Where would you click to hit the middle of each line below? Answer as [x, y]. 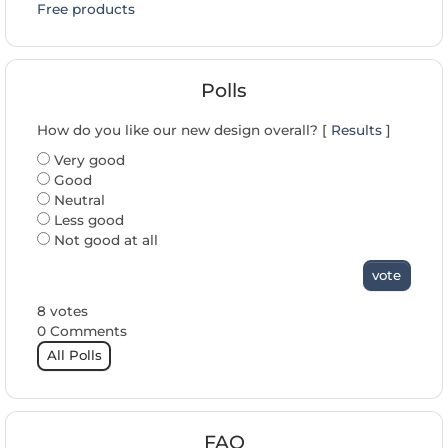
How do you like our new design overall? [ [184, 130]
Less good [87, 220]
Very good [87, 160]
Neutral [77, 200]
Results [356, 130]
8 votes [62, 310]
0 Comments [82, 330]
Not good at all [104, 240]
